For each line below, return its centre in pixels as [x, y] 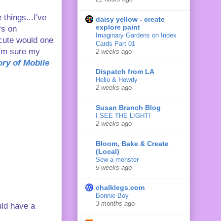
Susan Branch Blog [128, 107]
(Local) [108, 151]
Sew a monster [117, 159]
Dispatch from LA [125, 71]
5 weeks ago [114, 167]
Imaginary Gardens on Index [136, 35]
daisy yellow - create [130, 19]
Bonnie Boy [112, 195]
